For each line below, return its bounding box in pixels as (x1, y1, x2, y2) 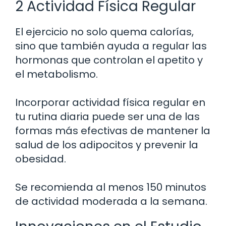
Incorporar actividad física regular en (15, 95, 205, 110)
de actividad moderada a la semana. (15, 194, 207, 209)
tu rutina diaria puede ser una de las (15, 109, 200, 124)
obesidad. (15, 152, 66, 166)
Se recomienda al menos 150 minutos (15, 180, 206, 195)
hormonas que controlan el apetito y (15, 53, 203, 68)
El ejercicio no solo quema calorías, (15, 25, 194, 39)
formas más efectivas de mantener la (15, 124, 210, 138)
